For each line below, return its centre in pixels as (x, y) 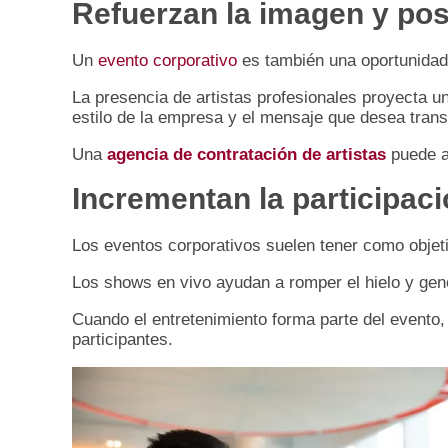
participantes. (122, 340)
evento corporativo (167, 61)
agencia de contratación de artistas (246, 155)
